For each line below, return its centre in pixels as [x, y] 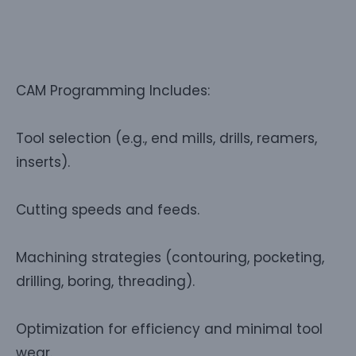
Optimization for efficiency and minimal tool [169, 329]
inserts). [43, 162]
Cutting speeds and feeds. [108, 209]
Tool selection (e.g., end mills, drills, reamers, [166, 138]
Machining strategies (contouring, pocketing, [170, 257]
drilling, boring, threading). [105, 281]
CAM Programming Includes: [113, 90]
